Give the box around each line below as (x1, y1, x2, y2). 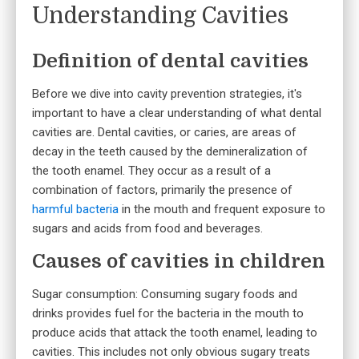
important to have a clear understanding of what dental (32, 106, 321, 121)
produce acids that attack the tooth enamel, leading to (32, 325, 317, 341)
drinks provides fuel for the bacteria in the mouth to (32, 306, 304, 321)
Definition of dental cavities (32, 50, 309, 73)
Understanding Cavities (32, 3, 288, 30)
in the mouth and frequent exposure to (119, 202, 325, 217)
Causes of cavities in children (32, 250, 325, 273)
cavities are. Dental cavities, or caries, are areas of (32, 125, 296, 140)
